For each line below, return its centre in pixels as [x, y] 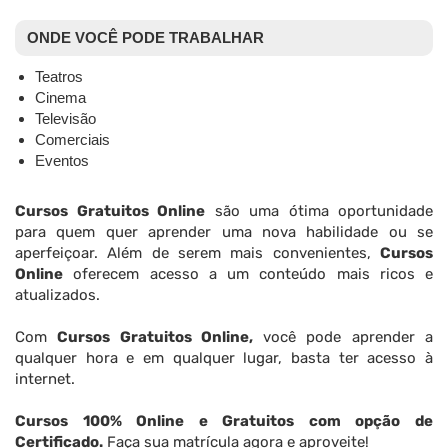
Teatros [59, 77]
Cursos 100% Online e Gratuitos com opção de [224, 421]
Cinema [60, 98]
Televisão [65, 119]
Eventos [62, 161]
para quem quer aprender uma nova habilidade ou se [224, 232]
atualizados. [57, 295]
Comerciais [72, 140]
